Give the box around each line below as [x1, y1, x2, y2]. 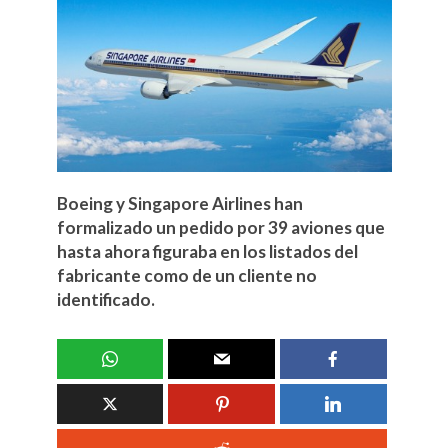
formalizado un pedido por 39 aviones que [56, 216, 385, 238]
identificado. [56, 288, 155, 310]
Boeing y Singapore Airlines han [56, 192, 303, 214]
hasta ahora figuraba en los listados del [56, 240, 358, 262]
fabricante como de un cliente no [56, 264, 317, 286]
